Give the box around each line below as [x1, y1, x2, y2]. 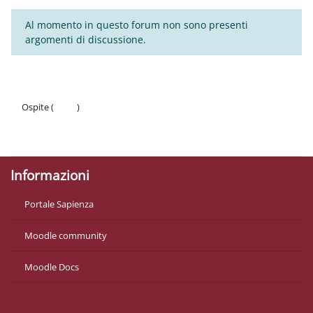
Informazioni [10, 166, 89, 185]
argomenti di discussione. [25, 32, 146, 46]
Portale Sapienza [24, 198, 94, 211]
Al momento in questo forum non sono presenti [25, 17, 248, 31]
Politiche [22, 115, 57, 129]
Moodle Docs [24, 261, 79, 274]
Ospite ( [22, 100, 54, 113]
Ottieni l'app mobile [22, 130, 103, 143]
